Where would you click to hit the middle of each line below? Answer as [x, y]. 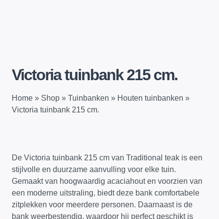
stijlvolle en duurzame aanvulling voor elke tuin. [94, 170]
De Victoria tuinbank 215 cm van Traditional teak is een [107, 158]
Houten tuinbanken [150, 98]
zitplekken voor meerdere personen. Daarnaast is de [102, 205]
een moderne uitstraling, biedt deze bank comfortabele [106, 193]
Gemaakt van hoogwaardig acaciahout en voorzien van [107, 181]
